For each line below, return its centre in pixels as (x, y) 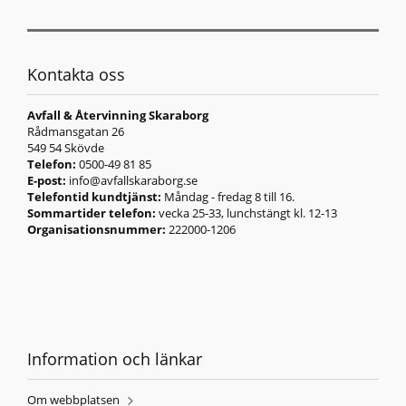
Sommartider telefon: (92, 213)
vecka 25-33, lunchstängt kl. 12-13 (246, 213)
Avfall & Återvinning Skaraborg (118, 115)
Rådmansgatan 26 (76, 131)
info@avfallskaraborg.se (133, 180)
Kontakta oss (76, 74)
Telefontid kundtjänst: (94, 196)
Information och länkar (115, 358)
